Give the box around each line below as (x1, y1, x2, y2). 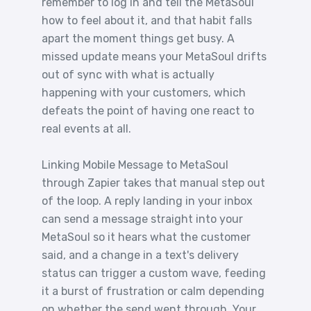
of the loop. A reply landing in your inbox (42, 194, 253, 208)
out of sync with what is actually (42, 68, 215, 81)
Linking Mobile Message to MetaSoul (42, 158, 228, 171)
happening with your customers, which (42, 86, 246, 99)
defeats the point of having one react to (42, 104, 254, 117)
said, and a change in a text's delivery (42, 249, 239, 262)
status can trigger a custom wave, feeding (42, 267, 266, 280)
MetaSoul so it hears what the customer (42, 230, 251, 244)
